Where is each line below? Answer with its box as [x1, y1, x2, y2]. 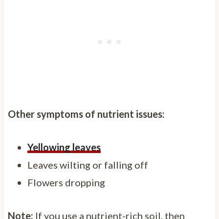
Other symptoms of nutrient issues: [7, 108, 165, 120]
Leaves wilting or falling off [27, 158, 148, 171]
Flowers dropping [27, 176, 105, 188]
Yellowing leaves [27, 141, 101, 153]
